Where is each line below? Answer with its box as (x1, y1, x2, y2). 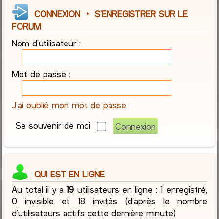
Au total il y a (12, 184, 67, 195)
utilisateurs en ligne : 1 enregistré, (74, 184, 207, 195)
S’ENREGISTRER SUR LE (95, 8, 188, 20)
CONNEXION (34, 8, 81, 20)
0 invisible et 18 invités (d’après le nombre (12, 196, 207, 207)
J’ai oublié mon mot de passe (12, 99, 127, 110)
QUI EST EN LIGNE (28, 169, 105, 180)
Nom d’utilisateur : (12, 38, 81, 49)
